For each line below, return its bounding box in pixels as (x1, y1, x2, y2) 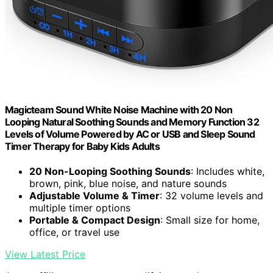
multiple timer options (29, 201, 130, 214)
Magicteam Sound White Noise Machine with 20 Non (5, 103, 233, 116)
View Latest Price (5, 247, 85, 260)
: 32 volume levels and (160, 189, 263, 202)
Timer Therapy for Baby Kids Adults (5, 140, 160, 152)
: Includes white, (191, 165, 264, 177)
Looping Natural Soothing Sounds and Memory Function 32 (5, 115, 259, 128)
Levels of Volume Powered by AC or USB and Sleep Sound (5, 127, 255, 140)
